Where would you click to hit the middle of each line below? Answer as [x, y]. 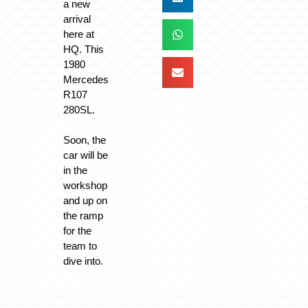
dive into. [83, 261]
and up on [85, 201]
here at [78, 34]
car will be [85, 155]
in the [75, 170]
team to [80, 246]
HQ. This [83, 49]
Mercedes [86, 79]
